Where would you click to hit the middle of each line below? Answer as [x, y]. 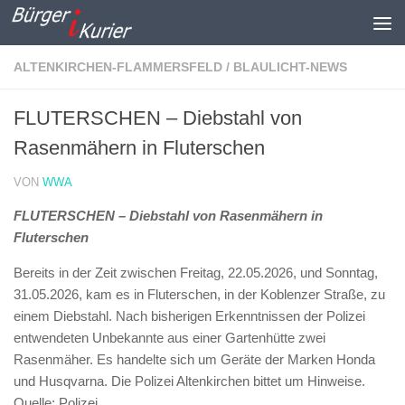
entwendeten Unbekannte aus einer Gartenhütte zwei [170, 338]
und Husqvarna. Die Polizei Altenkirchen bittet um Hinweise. [189, 381]
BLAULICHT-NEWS [290, 67]
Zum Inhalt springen [93, 25]
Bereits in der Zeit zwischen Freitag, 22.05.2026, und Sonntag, [196, 273]
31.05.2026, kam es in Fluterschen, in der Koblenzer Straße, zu [199, 294]
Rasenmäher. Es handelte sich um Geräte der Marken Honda [194, 359]
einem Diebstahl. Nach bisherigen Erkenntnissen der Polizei [189, 316]
